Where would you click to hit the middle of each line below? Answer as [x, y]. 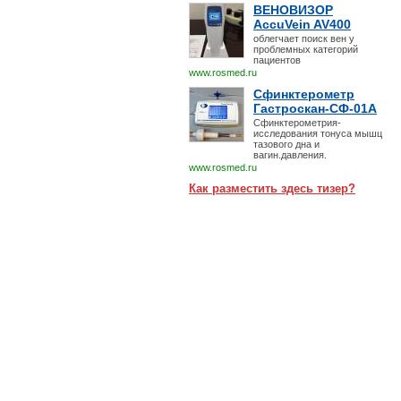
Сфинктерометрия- [297, 123]
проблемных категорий [306, 49]
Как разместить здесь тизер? [272, 188]
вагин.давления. [290, 155]
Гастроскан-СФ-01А [315, 108]
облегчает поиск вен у [304, 38]
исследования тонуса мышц [318, 133]
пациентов [277, 60]
